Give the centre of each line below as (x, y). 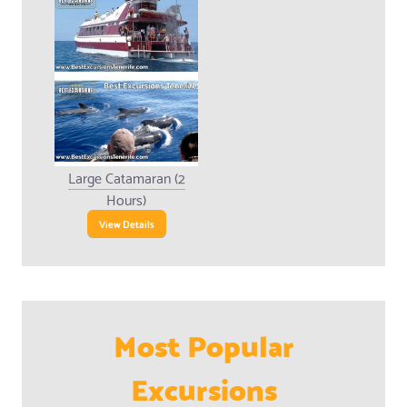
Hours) (126, 198)
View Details (126, 223)
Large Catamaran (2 (126, 176)
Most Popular (203, 343)
